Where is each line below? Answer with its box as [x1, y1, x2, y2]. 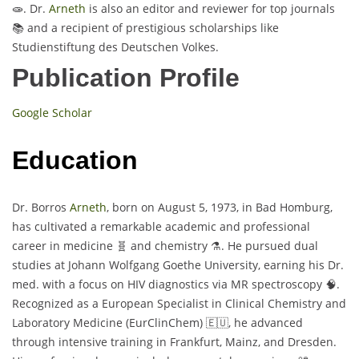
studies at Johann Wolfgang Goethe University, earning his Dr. [12, 257, 344, 273]
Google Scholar [12, 105, 92, 121]
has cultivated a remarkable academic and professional [12, 219, 310, 235]
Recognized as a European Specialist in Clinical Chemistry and [12, 296, 346, 312]
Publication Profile [12, 63, 247, 93]
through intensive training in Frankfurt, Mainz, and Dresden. [12, 334, 337, 350]
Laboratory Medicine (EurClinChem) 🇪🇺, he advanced [12, 315, 303, 331]
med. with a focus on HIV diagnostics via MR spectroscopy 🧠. [12, 276, 340, 292]
